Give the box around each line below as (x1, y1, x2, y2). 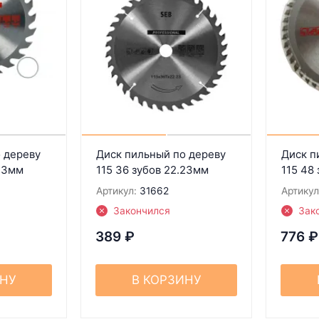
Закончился (113, 204, 170, 216)
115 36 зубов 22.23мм (95, 162, 209, 177)
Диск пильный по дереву (95, 147, 226, 161)
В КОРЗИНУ (131, 272, 202, 287)
